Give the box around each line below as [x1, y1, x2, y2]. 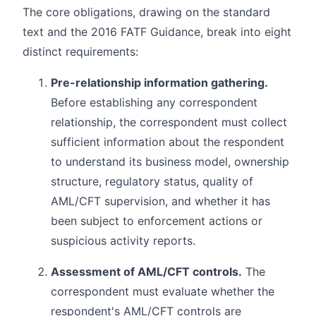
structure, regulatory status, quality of [51, 174, 253, 188]
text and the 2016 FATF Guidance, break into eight [23, 24, 291, 39]
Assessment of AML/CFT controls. [51, 264, 242, 279]
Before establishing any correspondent [51, 95, 257, 109]
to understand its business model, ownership [51, 154, 289, 169]
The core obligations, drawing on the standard [23, 4, 270, 19]
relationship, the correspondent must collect [51, 114, 287, 129]
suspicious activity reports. [51, 233, 195, 248]
